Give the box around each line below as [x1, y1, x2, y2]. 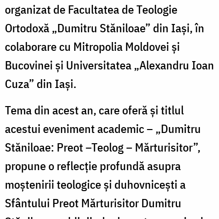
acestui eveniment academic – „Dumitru [5, 120, 201, 136]
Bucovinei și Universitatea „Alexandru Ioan [5, 57, 214, 73]
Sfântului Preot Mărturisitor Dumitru [5, 195, 181, 211]
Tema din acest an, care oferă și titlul [5, 102, 184, 118]
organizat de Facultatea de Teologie [5, 1, 177, 17]
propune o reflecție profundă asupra [5, 157, 181, 174]
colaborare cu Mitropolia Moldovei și [5, 38, 180, 54]
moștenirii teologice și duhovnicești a [5, 176, 186, 192]
